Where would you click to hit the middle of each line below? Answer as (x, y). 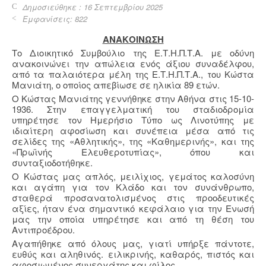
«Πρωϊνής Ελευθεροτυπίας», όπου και (133, 152)
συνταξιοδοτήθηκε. (52, 163)
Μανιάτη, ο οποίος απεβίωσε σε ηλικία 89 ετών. (116, 85)
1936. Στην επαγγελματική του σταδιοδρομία (133, 109)
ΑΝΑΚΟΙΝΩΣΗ (133, 39)
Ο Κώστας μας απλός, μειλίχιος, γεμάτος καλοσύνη (133, 176)
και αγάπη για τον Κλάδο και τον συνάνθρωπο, (133, 187)
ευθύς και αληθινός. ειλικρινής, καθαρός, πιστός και (133, 254)
